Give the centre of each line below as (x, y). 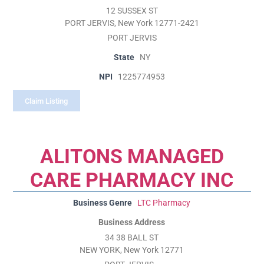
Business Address (132, 223)
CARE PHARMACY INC (132, 180)
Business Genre (103, 203)
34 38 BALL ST (132, 238)
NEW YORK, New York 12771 (132, 250)
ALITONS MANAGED (132, 156)
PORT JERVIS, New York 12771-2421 (132, 24)
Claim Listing (47, 101)
